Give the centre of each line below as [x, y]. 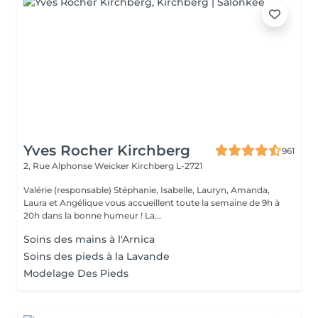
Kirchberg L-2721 [167, 166]
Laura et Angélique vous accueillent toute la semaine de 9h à [152, 203]
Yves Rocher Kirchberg [107, 150]
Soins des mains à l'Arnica [89, 239]
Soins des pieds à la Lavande [97, 256]
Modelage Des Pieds [76, 273]
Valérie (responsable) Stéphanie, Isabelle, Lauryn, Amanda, [147, 190]
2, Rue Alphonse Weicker [77, 166]
